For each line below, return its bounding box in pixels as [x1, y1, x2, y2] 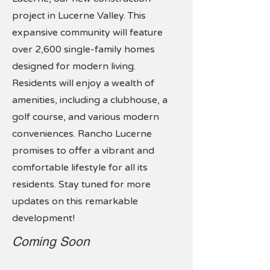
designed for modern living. [12, 60, 136, 72]
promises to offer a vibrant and [12, 145, 154, 157]
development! [12, 212, 75, 224]
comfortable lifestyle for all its [12, 162, 148, 174]
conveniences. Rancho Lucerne [12, 128, 152, 140]
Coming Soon [12, 234, 90, 249]
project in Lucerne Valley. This [12, 10, 146, 22]
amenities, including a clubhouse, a [12, 94, 168, 106]
